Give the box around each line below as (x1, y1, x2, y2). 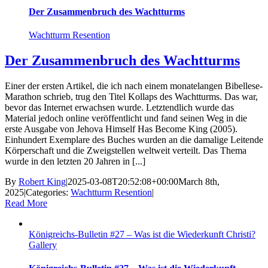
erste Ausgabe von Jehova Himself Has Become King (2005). (5, 124, 237, 135)
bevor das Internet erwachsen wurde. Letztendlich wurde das (5, 102, 234, 113)
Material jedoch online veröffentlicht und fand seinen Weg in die (5, 113, 247, 124)
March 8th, (178, 176, 220, 187)
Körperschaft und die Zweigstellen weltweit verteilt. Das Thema (5, 145, 246, 156)
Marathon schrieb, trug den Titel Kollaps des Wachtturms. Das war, (5, 92, 258, 102)
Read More (5, 198, 47, 209)
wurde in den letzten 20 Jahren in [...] (5, 156, 145, 167)
